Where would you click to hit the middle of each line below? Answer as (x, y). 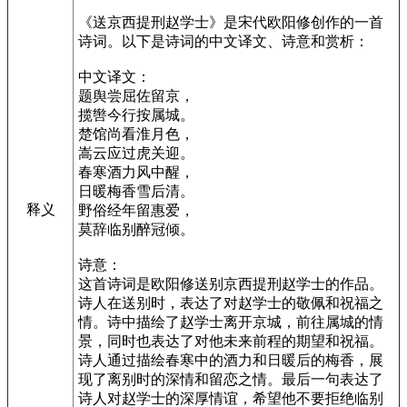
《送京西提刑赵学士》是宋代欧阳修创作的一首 (231, 22)
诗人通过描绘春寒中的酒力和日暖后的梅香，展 (231, 360)
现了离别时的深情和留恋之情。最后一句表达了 (231, 379)
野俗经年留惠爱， (136, 210)
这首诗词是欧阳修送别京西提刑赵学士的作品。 (231, 283)
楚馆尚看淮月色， (136, 134)
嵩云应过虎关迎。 (136, 153)
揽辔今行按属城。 (136, 114)
